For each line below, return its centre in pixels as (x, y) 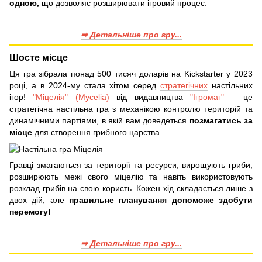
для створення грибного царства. (97, 132)
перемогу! (30, 211)
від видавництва (150, 97)
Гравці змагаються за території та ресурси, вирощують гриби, (131, 165)
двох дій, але (39, 200)
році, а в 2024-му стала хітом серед (85, 86)
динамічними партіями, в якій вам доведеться (99, 121)
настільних (230, 86)
